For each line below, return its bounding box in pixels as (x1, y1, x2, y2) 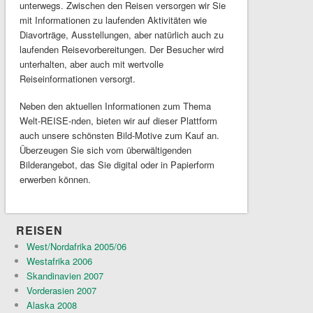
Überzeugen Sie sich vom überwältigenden (19, 143, 191, 157)
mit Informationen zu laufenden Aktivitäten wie (19, 13, 207, 27)
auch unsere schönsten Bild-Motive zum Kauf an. (19, 129, 219, 143)
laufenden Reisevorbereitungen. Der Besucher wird (19, 43, 224, 57)
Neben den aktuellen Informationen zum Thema (19, 99, 211, 113)
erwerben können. (19, 173, 91, 187)
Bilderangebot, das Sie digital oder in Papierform (19, 158, 214, 172)
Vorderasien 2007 (27, 284, 97, 298)
